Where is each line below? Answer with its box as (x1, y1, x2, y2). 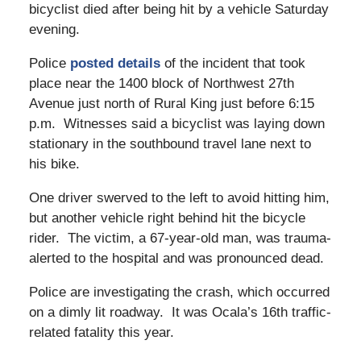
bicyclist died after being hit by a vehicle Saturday (28, 2, 329, 18)
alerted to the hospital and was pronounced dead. (28, 251, 324, 267)
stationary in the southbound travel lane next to (28, 136, 311, 152)
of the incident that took (160, 56, 305, 72)
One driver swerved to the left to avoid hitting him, (28, 190, 330, 206)
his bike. (28, 156, 80, 172)
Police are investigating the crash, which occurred (28, 284, 330, 301)
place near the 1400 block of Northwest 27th (28, 76, 294, 92)
